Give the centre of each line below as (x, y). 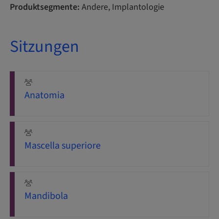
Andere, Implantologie (122, 7)
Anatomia (44, 95)
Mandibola (46, 196)
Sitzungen (44, 47)
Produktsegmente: (45, 7)
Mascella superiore (63, 146)
